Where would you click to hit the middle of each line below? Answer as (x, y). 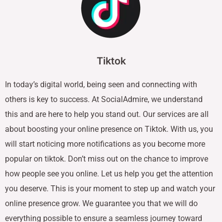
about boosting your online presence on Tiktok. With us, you (109, 129)
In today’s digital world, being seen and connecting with (101, 85)
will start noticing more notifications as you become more (105, 144)
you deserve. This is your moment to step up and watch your (110, 189)
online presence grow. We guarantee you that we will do (101, 204)
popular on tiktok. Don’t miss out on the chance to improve (107, 159)
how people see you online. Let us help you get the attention (109, 174)
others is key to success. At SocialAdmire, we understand (104, 100)
